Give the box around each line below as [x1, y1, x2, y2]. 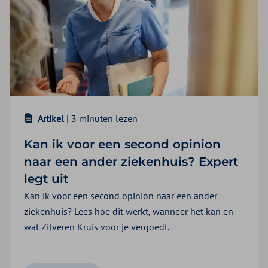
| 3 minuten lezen [66, 112, 138, 125]
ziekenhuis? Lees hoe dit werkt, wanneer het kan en [24, 205, 233, 218]
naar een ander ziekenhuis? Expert [24, 154, 238, 169]
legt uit [24, 172, 68, 187]
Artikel [36, 112, 66, 125]
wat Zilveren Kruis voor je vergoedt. [24, 221, 169, 233]
